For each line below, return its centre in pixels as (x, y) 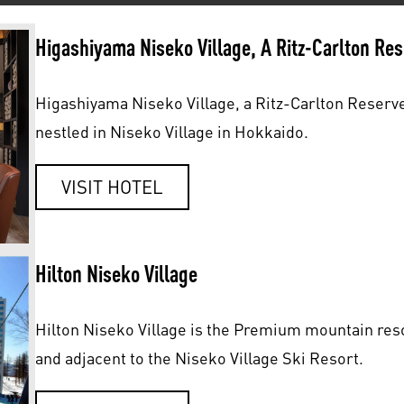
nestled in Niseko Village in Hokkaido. (171, 132)
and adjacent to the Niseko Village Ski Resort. (199, 358)
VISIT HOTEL (112, 187)
